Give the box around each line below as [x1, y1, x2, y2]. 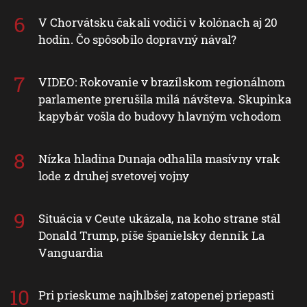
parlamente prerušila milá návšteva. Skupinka [38, 90, 292, 107]
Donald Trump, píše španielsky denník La [38, 227, 265, 243]
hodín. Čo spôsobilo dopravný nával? [38, 31, 237, 47]
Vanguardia [38, 244, 103, 260]
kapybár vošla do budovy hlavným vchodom [38, 108, 281, 124]
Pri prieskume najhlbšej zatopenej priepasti [38, 286, 275, 303]
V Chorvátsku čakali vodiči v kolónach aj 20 [38, 14, 278, 30]
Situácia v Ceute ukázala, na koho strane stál [38, 210, 281, 226]
